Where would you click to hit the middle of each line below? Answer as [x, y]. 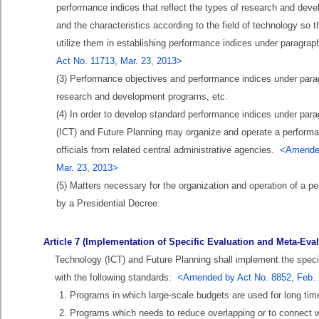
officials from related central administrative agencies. [168, 150]
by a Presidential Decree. [108, 203]
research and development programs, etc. [142, 96]
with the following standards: [116, 277]
